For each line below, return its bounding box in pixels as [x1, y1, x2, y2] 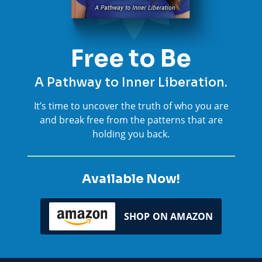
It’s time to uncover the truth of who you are [33, 99, 229, 112]
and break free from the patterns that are [39, 113, 223, 126]
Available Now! [82, 171, 180, 187]
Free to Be [71, 43, 191, 74]
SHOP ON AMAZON [123, 209, 213, 223]
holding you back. [92, 127, 170, 140]
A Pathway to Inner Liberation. [35, 74, 227, 90]
